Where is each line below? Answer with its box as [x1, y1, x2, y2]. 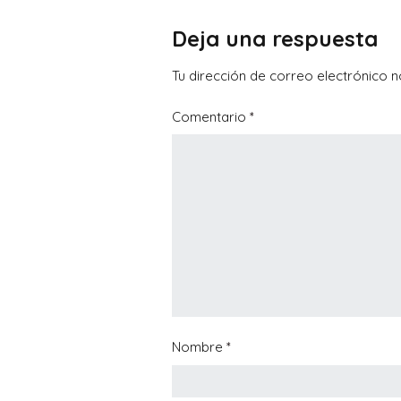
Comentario [172, 108, 250, 126]
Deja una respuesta [172, 25, 378, 53]
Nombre [172, 338, 226, 356]
